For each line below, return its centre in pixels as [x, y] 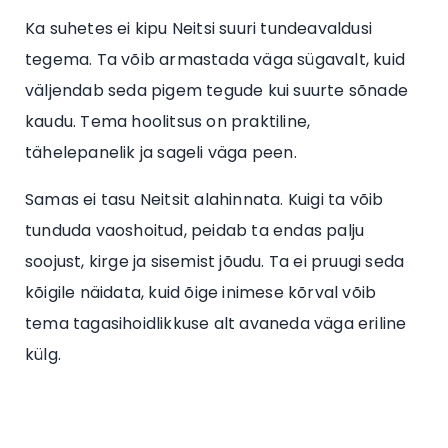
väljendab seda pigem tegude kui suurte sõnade [217, 90]
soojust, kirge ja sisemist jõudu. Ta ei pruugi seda [215, 261]
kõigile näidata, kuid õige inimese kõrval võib [201, 292]
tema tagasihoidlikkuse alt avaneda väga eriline [216, 323]
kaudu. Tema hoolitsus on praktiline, [168, 121]
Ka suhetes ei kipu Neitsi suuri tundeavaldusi [199, 28]
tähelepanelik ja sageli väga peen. [161, 152]
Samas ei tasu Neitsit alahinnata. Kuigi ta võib [204, 199]
